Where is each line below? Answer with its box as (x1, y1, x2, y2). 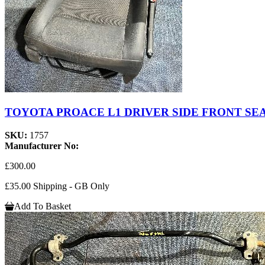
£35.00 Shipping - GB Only (5, 180, 109, 191)
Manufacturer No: (5, 140, 79, 151)
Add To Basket (14, 201, 71, 211)
